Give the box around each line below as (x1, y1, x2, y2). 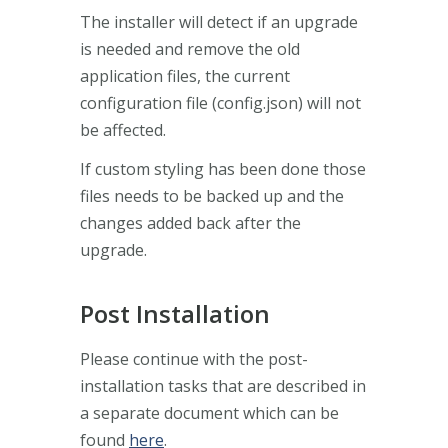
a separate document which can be (80, 401, 339, 424)
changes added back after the (80, 211, 301, 234)
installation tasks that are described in (80, 374, 366, 397)
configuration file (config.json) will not (80, 91, 361, 114)
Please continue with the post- (80, 347, 308, 370)
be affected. (80, 118, 166, 141)
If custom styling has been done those (80, 157, 366, 180)
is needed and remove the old (80, 37, 300, 60)
